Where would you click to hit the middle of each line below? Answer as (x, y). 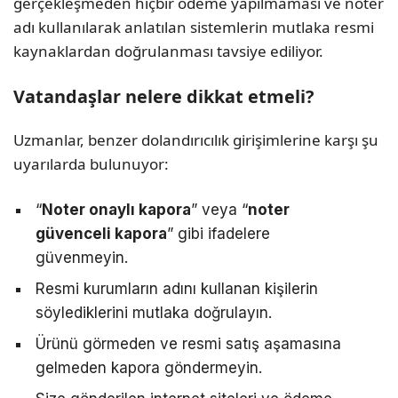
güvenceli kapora (101, 234)
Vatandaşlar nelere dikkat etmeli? (163, 97)
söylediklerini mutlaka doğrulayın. (154, 313)
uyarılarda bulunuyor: (91, 163)
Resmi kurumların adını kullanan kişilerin (177, 289)
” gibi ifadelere (219, 234)
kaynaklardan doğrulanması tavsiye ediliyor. (168, 51)
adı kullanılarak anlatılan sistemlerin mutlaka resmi (194, 27)
